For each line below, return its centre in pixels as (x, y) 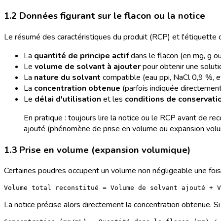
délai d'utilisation (68, 99)
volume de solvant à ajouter (88, 66)
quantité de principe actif (81, 55)
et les (113, 99)
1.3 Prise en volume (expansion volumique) (97, 150)
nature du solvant (67, 77)
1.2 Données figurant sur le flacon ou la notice (105, 16)
